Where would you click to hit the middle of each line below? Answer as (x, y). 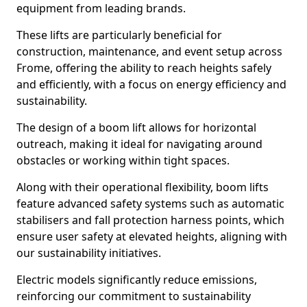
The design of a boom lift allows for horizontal (136, 127)
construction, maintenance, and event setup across (149, 51)
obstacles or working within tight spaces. (123, 160)
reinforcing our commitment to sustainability (134, 296)
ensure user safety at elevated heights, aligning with (152, 236)
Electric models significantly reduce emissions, (137, 280)
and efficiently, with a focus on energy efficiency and (151, 84)
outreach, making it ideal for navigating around (139, 144)
